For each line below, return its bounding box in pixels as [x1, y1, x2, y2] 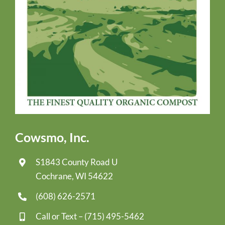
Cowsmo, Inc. [15, 129, 89, 145]
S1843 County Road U [35, 156, 118, 167]
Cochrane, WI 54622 [35, 170, 113, 181]
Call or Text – [35, 210, 84, 221]
